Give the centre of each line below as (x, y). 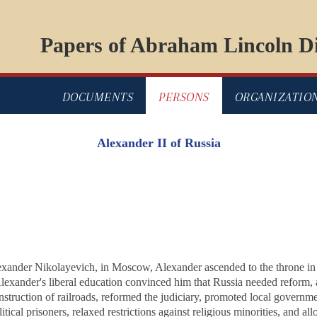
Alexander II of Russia (158, 143)
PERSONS (184, 97)
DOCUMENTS (97, 97)
